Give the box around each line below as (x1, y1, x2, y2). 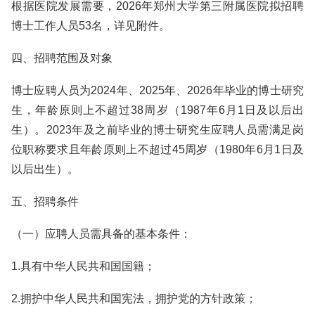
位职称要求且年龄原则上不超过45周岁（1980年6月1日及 (11, 143, 304, 155)
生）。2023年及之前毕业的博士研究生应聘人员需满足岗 (11, 124, 304, 136)
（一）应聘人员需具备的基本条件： (11, 228, 191, 240)
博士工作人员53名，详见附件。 (11, 20, 170, 32)
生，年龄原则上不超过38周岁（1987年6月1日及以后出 (11, 104, 304, 116)
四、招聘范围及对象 (11, 52, 112, 64)
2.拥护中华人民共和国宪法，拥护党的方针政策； (11, 292, 257, 304)
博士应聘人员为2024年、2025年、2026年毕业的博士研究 (11, 84, 304, 96)
